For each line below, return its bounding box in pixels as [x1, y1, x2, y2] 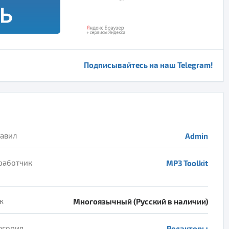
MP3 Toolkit [166, 158, 208, 168]
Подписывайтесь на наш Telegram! [84, 60, 213, 70]
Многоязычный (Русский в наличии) [73, 196, 208, 206]
